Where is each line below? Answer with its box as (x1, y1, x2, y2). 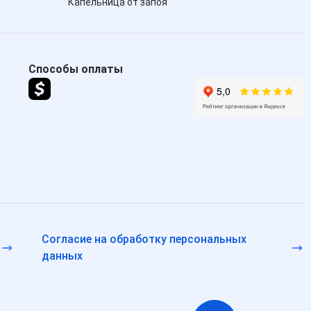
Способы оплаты (28, 62, 123, 76)
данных (42, 249, 83, 262)
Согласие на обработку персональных (42, 232, 247, 246)
